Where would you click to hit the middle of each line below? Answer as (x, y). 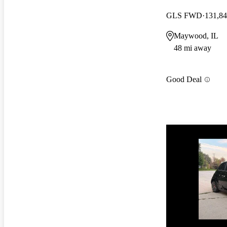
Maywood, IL (196, 35)
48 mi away (193, 48)
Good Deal (184, 80)
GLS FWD (184, 15)
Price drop (183, 199)
